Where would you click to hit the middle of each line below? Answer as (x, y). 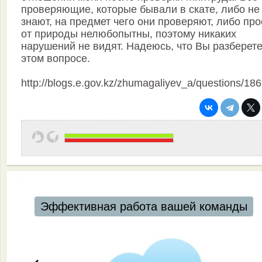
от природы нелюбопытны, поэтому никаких (129, 34)
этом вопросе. (56, 59)
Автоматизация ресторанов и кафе (135, 207)
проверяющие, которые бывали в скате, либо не (140, 10)
